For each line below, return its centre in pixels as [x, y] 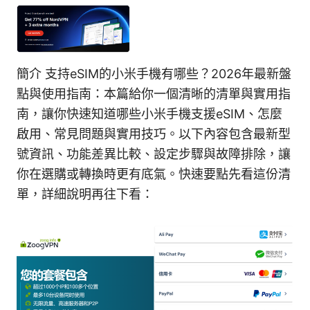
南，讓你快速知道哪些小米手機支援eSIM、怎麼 [149, 114]
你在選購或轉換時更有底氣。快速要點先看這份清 [154, 174]
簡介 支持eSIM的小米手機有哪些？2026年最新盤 [154, 74]
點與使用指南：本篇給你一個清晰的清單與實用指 [154, 94]
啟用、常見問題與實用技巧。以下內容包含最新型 [154, 134]
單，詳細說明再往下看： [85, 194]
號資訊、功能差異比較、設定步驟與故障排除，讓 [154, 154]
